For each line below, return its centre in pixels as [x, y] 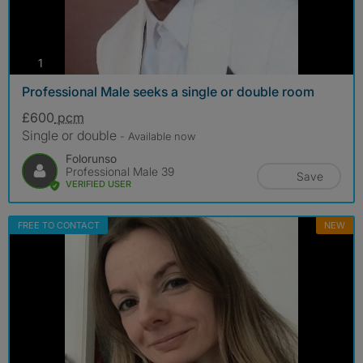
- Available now [158, 137]
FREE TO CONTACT [59, 226]
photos [60, 62]
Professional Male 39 [120, 172]
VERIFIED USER [98, 184]
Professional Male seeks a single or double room [168, 92]
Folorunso [91, 159]
